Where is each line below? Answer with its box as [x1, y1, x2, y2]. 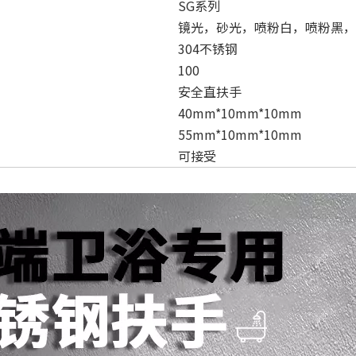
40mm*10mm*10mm [178, 103, 302, 122]
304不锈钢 [178, 39, 238, 58]
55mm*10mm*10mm [178, 125, 302, 144]
